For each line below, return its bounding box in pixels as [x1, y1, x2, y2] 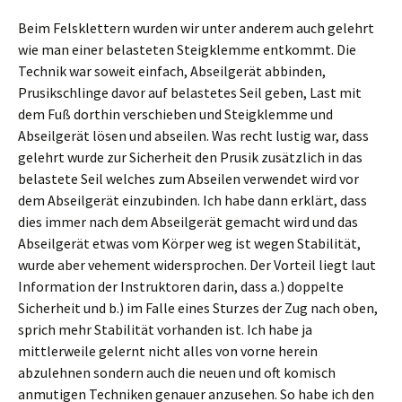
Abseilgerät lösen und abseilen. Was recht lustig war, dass [18, 127, 369, 144]
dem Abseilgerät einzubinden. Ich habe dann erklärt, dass [18, 191, 367, 209]
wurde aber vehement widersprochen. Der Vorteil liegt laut [18, 256, 376, 274]
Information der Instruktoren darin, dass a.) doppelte [18, 277, 344, 295]
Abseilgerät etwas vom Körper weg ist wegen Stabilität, [18, 234, 361, 252]
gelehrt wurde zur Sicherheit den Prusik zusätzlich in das [18, 148, 363, 166]
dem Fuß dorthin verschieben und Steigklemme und [18, 105, 333, 123]
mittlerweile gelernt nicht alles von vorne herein [18, 342, 318, 360]
